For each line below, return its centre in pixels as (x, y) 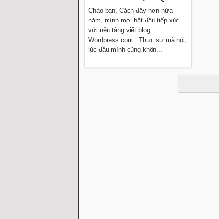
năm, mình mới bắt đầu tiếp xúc (134, 20)
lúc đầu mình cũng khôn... (125, 49)
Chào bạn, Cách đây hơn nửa (131, 10)
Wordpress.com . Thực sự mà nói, (138, 40)
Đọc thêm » (168, 73)
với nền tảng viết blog (119, 30)
